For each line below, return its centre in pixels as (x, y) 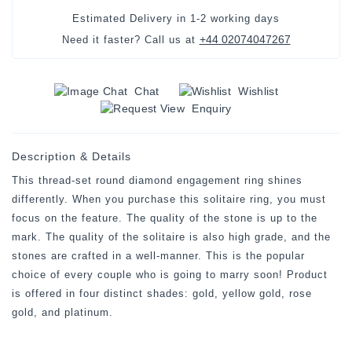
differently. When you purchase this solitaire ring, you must (169, 200)
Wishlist (258, 91)
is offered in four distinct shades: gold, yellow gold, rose (162, 294)
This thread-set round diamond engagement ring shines (157, 181)
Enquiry (212, 108)
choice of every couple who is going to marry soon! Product (170, 275)
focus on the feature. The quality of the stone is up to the (165, 218)
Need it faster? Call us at (130, 40)
